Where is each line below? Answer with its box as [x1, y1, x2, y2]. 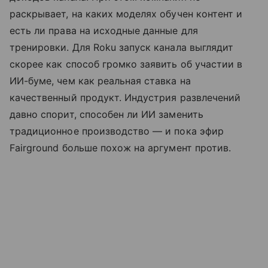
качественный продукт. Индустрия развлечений [10, 91, 241, 103]
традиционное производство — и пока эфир [10, 124, 224, 137]
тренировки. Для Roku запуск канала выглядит [10, 41, 234, 53]
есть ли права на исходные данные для [10, 24, 198, 36]
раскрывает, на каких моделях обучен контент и [10, 7, 243, 20]
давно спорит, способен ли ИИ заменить [10, 108, 203, 120]
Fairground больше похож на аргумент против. [10, 141, 232, 154]
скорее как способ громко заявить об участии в [10, 57, 243, 70]
